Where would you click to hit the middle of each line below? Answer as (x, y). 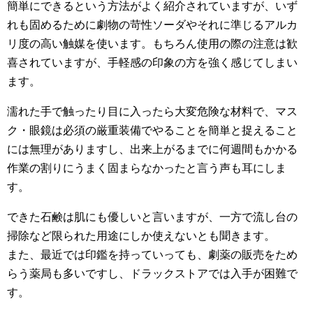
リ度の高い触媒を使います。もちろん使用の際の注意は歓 (152, 43)
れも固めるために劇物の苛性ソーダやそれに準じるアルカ (152, 24)
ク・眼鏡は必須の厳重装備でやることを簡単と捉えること (152, 130)
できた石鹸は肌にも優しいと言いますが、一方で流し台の (152, 217)
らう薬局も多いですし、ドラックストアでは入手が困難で (152, 273)
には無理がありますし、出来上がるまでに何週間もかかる (152, 149)
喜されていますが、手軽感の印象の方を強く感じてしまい (152, 62)
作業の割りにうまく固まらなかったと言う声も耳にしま (147, 168)
